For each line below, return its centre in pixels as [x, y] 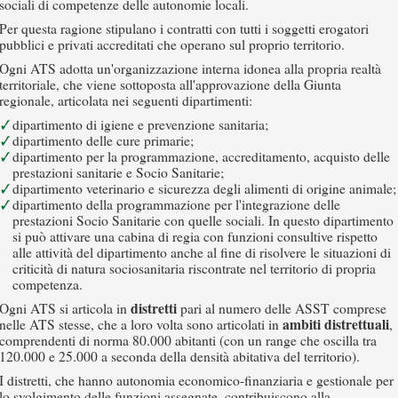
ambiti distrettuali [336, 324]
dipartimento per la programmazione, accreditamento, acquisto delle [201, 156]
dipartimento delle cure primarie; [103, 140]
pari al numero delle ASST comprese [282, 308]
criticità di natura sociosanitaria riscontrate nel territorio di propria [194, 268]
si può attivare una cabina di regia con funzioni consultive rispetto [195, 236]
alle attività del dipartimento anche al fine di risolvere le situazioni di [202, 252]
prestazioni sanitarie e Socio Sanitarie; [118, 172]
